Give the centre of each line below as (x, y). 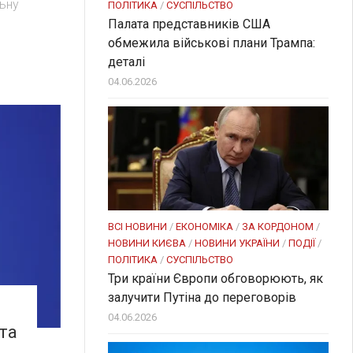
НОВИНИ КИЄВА (147, 243)
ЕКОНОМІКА (204, 226)
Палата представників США (189, 24)
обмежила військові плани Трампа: (212, 43)
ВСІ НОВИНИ (137, 226)
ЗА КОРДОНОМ (278, 226)
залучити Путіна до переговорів (202, 297)
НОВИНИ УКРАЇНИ (237, 243)
